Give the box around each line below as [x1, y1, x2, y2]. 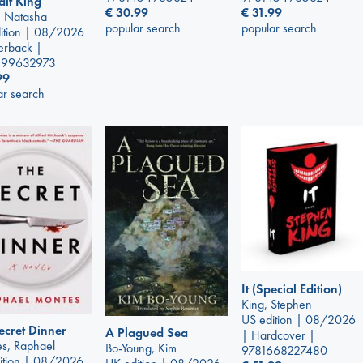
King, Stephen [241, 295, 312, 313]
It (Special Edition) [241, 280, 342, 297]
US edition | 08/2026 [241, 310, 356, 328]
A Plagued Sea [105, 323, 188, 341]
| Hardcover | [241, 326, 315, 344]
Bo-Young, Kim [105, 339, 177, 357]
